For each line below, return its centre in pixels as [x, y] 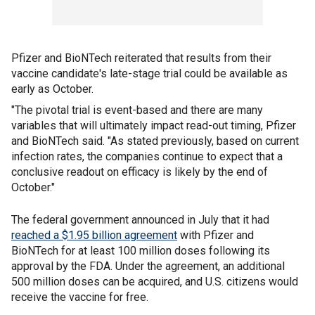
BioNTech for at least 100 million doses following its [141, 251]
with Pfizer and [216, 235]
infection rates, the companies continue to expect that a [147, 156]
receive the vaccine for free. [80, 297]
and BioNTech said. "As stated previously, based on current [155, 141]
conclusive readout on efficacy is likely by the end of [140, 172]
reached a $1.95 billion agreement [94, 235]
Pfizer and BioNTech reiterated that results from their [141, 58]
